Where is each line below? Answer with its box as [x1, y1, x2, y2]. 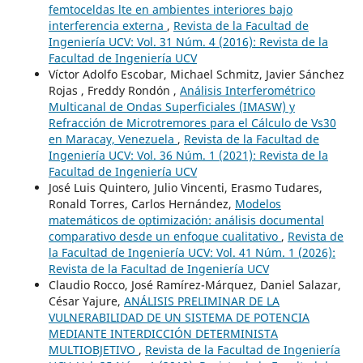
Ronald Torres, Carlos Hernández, [48, 195, 235, 211]
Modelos [234, 195, 281, 211]
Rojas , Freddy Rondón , [48, 82, 180, 98]
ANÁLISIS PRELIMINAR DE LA [123, 293, 280, 309]
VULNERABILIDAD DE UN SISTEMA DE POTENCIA [48, 309, 310, 325]
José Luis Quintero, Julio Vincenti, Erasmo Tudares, [48, 179, 322, 195]
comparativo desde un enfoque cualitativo [48, 228, 281, 244]
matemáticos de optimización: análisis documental [48, 211, 324, 228]
